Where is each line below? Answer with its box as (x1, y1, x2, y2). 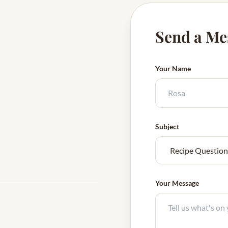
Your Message (155, 179, 199, 187)
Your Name (155, 64, 191, 73)
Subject (155, 122, 179, 131)
